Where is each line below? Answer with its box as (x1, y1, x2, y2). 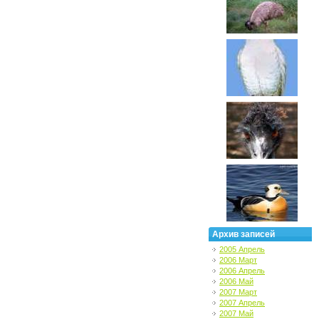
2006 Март (219, 256, 257, 264)
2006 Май (219, 277, 253, 286)
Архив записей (212, 229, 275, 239)
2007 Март (219, 288, 257, 296)
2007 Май (219, 309, 253, 318)
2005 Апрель (219, 245, 265, 253)
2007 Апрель (219, 298, 265, 307)
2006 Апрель (219, 266, 265, 275)
